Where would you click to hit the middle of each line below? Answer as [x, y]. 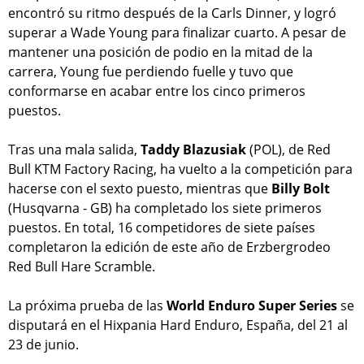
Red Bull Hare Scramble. [82, 266]
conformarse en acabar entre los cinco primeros [157, 91]
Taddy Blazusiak [193, 149]
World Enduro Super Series [252, 305]
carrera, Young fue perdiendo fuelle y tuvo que [151, 71]
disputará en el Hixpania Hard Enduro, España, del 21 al [178, 325]
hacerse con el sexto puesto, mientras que [140, 188]
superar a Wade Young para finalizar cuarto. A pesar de [177, 32]
